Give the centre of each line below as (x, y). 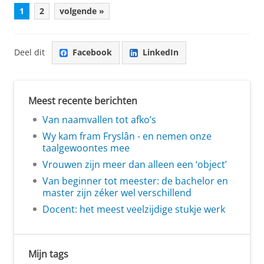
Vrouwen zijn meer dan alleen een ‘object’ (135, 164)
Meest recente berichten (83, 100)
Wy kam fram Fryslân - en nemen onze (127, 136)
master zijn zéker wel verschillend (117, 192)
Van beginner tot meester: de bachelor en (135, 181)
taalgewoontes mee (86, 148)
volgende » (82, 11)
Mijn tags (48, 254)
